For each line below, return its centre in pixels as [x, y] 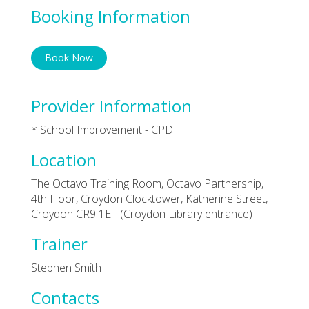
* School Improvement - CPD [102, 129]
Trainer [59, 243]
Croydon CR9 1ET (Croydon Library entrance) [142, 213]
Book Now [69, 57]
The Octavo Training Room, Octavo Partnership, [147, 183]
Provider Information [111, 106]
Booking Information [111, 16]
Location [64, 159]
